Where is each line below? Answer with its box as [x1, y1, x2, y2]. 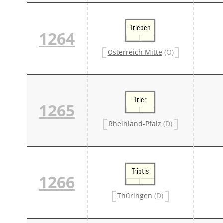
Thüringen [117, 191, 152, 201]
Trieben [130, 23, 151, 32]
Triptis [132, 167, 149, 175]
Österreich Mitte [107, 47, 162, 57]
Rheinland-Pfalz [109, 119, 161, 129]
